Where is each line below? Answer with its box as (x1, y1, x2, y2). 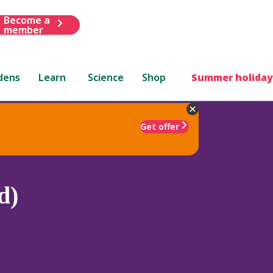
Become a (3, 13, 50, 27)
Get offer (140, 120, 179, 132)
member (3, 23, 43, 37)
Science (88, 70, 124, 84)
